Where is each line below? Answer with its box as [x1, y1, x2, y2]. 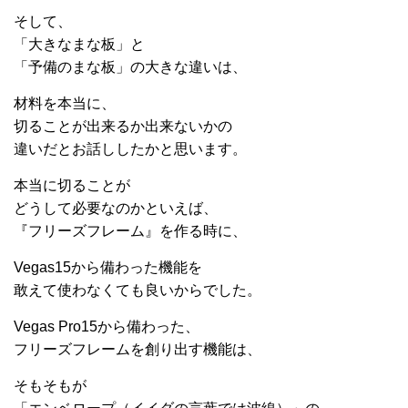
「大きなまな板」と [14, 36, 145, 52]
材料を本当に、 [14, 96, 116, 111]
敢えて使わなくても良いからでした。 [14, 282, 261, 298]
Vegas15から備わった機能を [14, 260, 202, 275]
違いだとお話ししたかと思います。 [14, 141, 247, 157]
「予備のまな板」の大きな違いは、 [14, 59, 247, 75]
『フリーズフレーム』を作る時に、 [14, 223, 247, 239]
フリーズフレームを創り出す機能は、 [14, 342, 261, 357]
